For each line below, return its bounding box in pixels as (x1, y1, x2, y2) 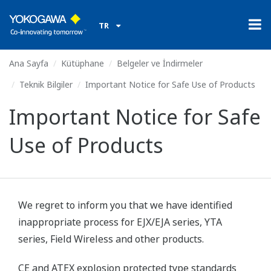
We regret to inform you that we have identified (18, 198, 232, 212)
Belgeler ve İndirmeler (117, 57, 203, 69)
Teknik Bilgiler (19, 79, 73, 90)
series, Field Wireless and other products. (18, 232, 206, 246)
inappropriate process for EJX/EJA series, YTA (18, 215, 222, 229)
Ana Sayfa (9, 57, 48, 69)
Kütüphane (61, 57, 104, 69)
